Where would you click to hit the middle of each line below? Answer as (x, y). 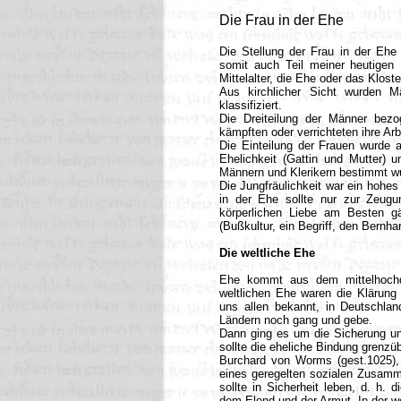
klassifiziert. (251, 105)
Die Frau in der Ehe (282, 20)
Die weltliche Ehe (267, 253)
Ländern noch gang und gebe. (296, 320)
